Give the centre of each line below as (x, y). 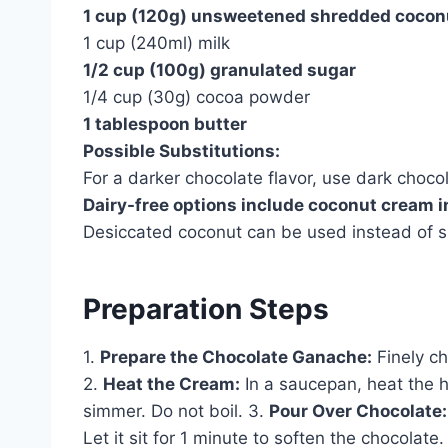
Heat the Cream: (171, 383)
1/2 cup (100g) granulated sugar (219, 69)
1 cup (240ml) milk (156, 42)
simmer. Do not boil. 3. (176, 410)
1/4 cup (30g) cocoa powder (196, 96)
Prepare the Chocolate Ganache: (236, 356)
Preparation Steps (206, 308)
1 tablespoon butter (165, 123)
